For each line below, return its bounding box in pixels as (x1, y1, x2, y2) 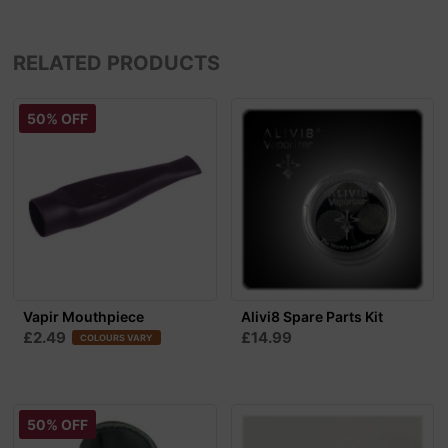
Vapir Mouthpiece (23, 308, 145, 326)
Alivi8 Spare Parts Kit (240, 308, 383, 326)
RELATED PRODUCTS (13, 50, 221, 75)
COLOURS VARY (80, 332, 154, 344)
